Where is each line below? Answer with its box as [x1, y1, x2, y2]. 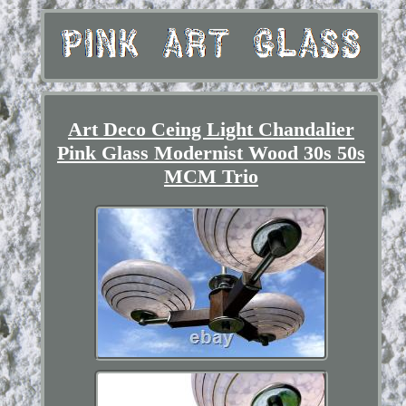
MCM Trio [163, 164, 258, 188]
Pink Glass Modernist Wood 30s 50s [56, 140, 365, 164]
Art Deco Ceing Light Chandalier [67, 117, 354, 140]
